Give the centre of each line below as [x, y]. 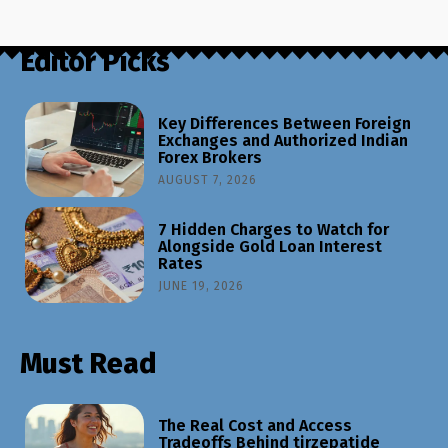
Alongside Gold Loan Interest [270, 246]
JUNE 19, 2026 [201, 285]
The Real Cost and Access [255, 426]
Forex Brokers [210, 158]
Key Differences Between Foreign [285, 124]
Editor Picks [95, 61]
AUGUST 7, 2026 [208, 180]
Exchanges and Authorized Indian [283, 141]
